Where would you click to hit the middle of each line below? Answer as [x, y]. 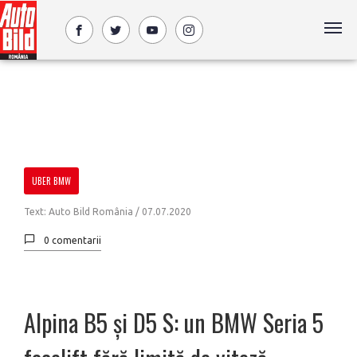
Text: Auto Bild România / [83, 212]
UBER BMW [51, 181]
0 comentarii [73, 240]
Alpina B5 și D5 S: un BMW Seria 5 [174, 322]
